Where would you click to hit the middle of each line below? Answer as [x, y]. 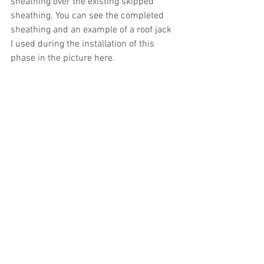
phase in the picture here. [63, 58]
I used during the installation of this [84, 44]
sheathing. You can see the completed [88, 16]
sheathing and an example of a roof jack [92, 30]
